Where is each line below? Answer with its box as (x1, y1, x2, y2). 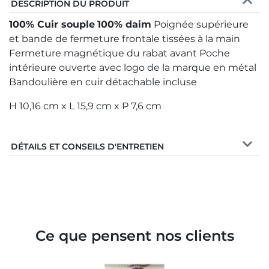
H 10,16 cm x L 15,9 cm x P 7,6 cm (9, 100, 162, 112)
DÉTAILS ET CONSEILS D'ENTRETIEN (11, 141, 164, 152)
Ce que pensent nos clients (35, 226, 234, 244)
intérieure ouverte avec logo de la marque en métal (9, 61, 256, 73)
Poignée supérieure (151, 18, 249, 30)
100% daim (97, 18, 151, 30)
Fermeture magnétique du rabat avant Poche (9, 47, 230, 59)
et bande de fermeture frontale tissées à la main (9, 32, 240, 44)
